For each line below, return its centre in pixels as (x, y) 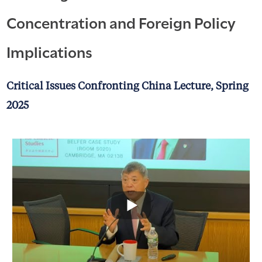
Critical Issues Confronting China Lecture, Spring (127, 86)
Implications (49, 51)
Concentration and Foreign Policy (121, 21)
